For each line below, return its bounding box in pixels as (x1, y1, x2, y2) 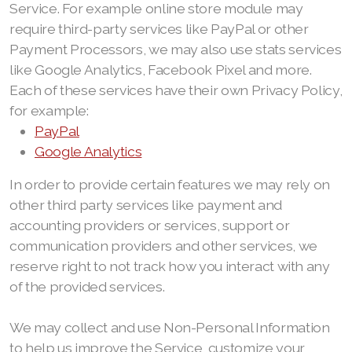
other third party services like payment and (9, 196, 282, 213)
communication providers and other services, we (9, 237, 317, 254)
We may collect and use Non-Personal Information (9, 319, 330, 335)
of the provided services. (9, 278, 165, 295)
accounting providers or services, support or (9, 217, 290, 233)
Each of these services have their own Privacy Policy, (9, 82, 343, 98)
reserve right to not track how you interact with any (9, 258, 330, 274)
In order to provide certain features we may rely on (9, 176, 331, 192)
